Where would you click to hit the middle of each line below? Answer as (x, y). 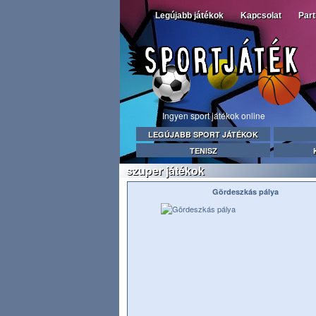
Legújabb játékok (189, 16)
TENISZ (203, 151)
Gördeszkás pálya (245, 192)
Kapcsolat (261, 16)
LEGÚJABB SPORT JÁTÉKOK (203, 134)
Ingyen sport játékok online (214, 115)
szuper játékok (165, 170)
